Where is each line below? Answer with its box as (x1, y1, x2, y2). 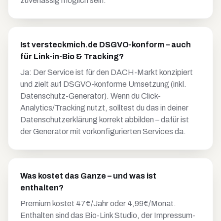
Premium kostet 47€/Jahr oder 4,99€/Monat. (20, 199, 176, 208)
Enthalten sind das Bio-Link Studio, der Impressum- (20, 211, 195, 220)
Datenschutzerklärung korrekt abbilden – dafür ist (20, 115, 189, 124)
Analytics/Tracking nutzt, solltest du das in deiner (20, 104, 188, 112)
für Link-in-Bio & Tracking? (20, 52, 124, 61)
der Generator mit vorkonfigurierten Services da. (20, 127, 186, 136)
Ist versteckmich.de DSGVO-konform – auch (20, 40, 191, 49)
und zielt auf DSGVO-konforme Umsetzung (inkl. (20, 80, 186, 88)
